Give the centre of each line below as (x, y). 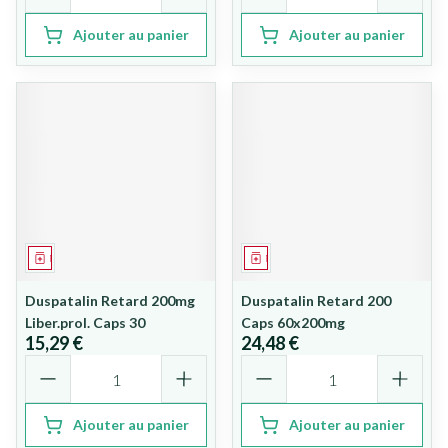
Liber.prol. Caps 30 (85, 322)
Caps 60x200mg (293, 322)
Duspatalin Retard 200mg (110, 300)
